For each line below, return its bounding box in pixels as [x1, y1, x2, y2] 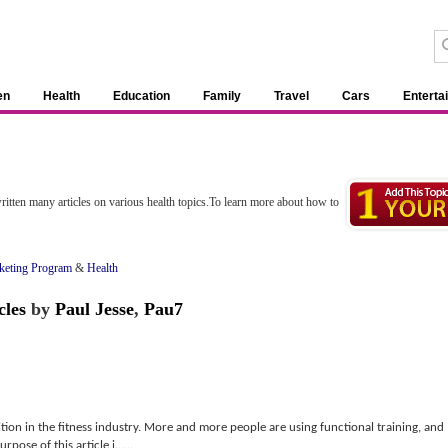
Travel [274, 89, 309, 103]
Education [113, 89, 170, 103]
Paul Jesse [55, 299, 134, 319]
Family [203, 89, 241, 103]
